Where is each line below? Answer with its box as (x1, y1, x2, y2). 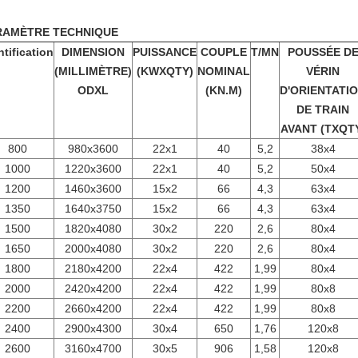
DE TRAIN (296, 103, 349, 116)
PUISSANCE (133, 46, 197, 58)
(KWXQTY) (136, 65, 193, 78)
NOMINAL (197, 65, 250, 78)
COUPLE (201, 46, 247, 58)
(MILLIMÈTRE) (54, 65, 132, 78)
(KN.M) (205, 84, 242, 97)
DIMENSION (62, 46, 125, 58)
